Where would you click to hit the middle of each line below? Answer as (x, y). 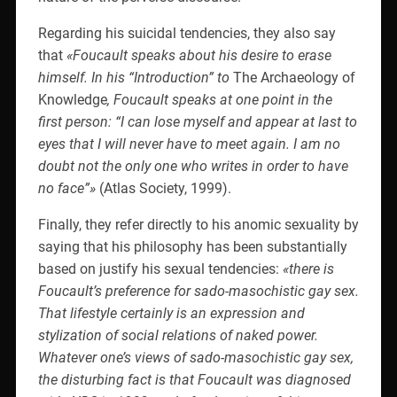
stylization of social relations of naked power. (178, 335)
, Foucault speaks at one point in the (219, 99)
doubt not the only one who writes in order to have (193, 166)
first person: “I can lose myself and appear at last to (197, 121)
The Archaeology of (294, 77)
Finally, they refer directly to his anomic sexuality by (198, 224)
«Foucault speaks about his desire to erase (198, 55)
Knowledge (72, 99)
